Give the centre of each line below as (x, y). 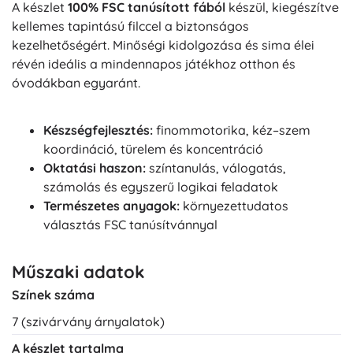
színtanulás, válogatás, (216, 168)
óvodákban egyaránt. (76, 83)
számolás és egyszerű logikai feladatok (161, 187)
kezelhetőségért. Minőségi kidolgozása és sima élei (163, 45)
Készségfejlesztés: (98, 130)
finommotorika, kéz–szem (232, 130)
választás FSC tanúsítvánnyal (130, 225)
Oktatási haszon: (95, 168)
